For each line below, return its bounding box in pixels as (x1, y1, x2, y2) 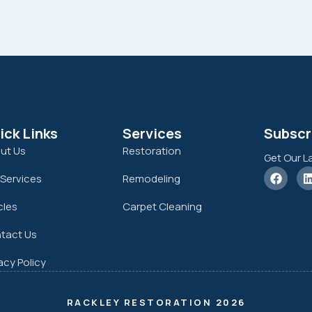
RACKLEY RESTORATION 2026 (66, 296, 246, 309)
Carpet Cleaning (122, 199, 202, 214)
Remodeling (122, 171, 180, 187)
